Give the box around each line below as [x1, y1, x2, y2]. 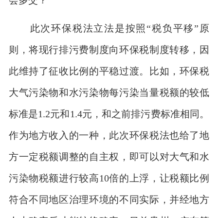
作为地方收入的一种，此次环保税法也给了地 [8, 130, 210, 140]
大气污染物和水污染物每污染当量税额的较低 [8, 87, 210, 97]
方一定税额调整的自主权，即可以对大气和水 [8, 151, 210, 161]
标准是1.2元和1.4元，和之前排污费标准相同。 [8, 109, 210, 118]
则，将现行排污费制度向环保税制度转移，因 [8, 44, 210, 54]
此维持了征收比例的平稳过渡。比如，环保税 [8, 66, 210, 75]
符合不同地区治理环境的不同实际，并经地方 [8, 194, 210, 204]
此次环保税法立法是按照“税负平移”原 [8, 23, 210, 33]
